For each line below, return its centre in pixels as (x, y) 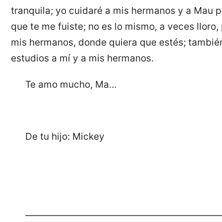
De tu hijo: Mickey (65, 137)
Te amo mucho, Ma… (71, 84)
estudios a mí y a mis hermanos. (83, 58)
